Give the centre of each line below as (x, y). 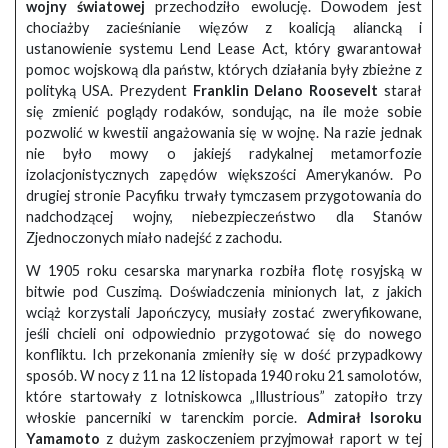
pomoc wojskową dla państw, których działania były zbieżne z (224, 70)
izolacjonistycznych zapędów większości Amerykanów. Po (224, 175)
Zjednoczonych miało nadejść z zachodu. (154, 238)
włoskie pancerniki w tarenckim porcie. (166, 418)
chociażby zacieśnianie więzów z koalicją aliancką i (224, 28)
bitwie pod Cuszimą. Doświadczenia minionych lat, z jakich (224, 292)
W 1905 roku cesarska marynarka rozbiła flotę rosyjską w (224, 271)
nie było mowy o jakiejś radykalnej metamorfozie (224, 154)
